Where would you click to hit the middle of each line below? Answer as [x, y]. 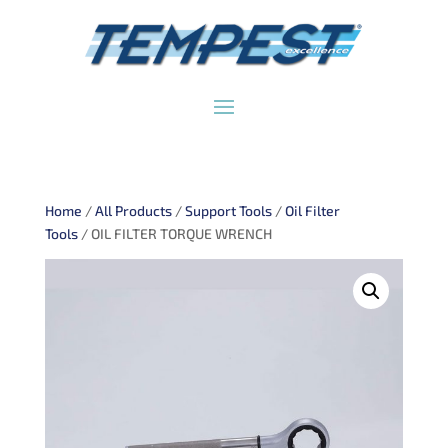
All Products [133, 211]
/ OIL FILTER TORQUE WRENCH [174, 234]
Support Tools [228, 211]
